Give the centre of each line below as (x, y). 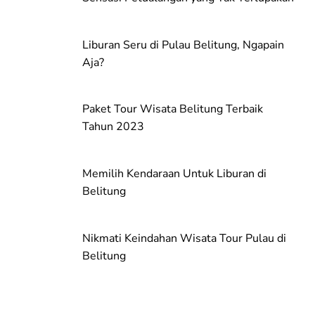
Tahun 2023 (113, 127)
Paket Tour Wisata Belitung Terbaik (173, 109)
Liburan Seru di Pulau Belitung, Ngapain (183, 45)
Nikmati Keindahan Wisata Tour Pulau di (184, 238)
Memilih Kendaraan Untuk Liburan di (174, 174)
